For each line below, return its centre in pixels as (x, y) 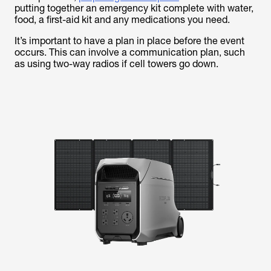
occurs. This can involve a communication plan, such (130, 52)
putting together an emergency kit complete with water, (134, 8)
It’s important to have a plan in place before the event (129, 41)
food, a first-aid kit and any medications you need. (122, 20)
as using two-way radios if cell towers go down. (116, 64)
